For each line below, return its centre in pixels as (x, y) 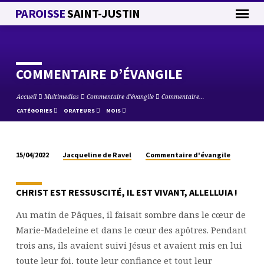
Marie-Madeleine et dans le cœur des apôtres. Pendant (131, 230)
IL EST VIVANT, (158, 192)
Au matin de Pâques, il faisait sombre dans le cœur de (131, 215)
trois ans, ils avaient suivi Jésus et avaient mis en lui (129, 245)
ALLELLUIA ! (213, 192)
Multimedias (61, 97)
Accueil (26, 97)
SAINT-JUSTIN (103, 14)
